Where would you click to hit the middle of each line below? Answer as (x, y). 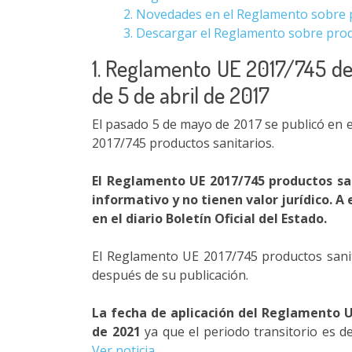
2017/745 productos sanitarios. (183, 143)
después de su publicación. (170, 275)
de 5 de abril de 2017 (181, 95)
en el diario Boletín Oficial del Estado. (209, 218)
